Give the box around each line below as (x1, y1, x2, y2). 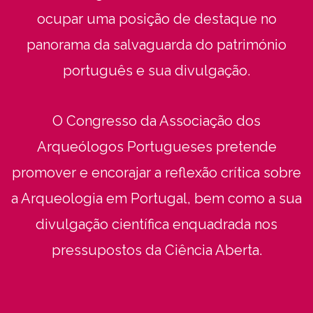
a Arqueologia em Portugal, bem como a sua (11, 189, 302, 207)
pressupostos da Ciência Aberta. (51, 241, 262, 259)
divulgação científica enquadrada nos (36, 215, 277, 233)
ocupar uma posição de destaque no (36, 10, 277, 27)
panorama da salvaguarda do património (27, 36, 286, 53)
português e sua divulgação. (63, 61, 250, 79)
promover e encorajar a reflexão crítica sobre (12, 163, 301, 181)
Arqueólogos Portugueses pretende (36, 138, 277, 155)
